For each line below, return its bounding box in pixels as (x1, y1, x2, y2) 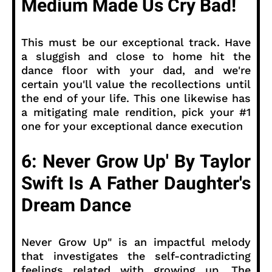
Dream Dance (21, 192, 131, 219)
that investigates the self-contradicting (21, 249, 251, 262)
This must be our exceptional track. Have (21, 35, 251, 49)
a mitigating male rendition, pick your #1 (21, 105, 251, 118)
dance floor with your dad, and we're (21, 63, 251, 76)
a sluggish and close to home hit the (21, 49, 251, 63)
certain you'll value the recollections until (21, 77, 251, 90)
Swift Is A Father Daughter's (21, 170, 251, 197)
